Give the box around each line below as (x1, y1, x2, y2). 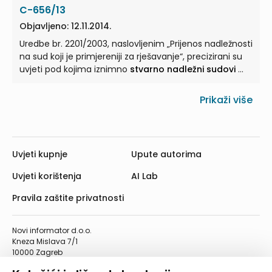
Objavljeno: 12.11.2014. (19, 20, 111, 33)
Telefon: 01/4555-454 (12, 258, 92, 269)
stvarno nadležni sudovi (130, 63, 236, 76)
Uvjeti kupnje (12, 148, 67, 161)
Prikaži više (200, 93, 253, 107)
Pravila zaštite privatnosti (12, 192, 124, 205)
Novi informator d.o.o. (12, 225, 92, 236)
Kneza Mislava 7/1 (12, 236, 78, 247)
